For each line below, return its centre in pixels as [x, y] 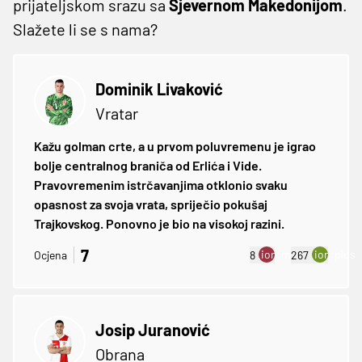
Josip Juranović [153, 329]
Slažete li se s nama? [85, 29]
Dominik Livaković [159, 88]
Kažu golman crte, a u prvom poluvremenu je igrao [175, 145]
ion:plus [335, 255]
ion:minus [287, 255]
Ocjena [51, 255]
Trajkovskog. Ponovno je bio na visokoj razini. [159, 223]
